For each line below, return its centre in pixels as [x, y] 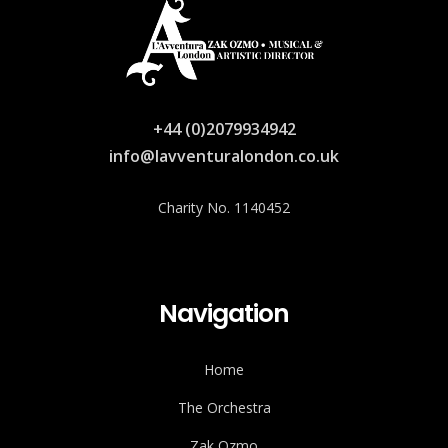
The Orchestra [224, 407]
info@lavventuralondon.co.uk [224, 155]
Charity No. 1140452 [224, 207]
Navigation [224, 313]
